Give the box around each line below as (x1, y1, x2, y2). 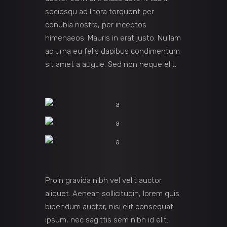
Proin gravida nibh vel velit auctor (45, 176, 162, 185)
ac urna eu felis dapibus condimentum (45, 47, 180, 56)
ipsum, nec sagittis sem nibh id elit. (45, 215, 168, 225)
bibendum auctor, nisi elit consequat (45, 202, 173, 212)
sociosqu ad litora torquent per (45, 7, 154, 17)
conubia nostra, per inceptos (45, 20, 146, 30)
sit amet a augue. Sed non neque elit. (45, 60, 176, 69)
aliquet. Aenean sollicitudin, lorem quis (45, 189, 179, 199)
